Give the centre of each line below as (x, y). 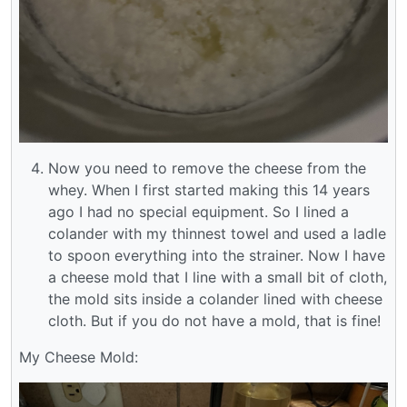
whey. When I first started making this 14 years (209, 190)
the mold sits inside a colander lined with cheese (215, 299)
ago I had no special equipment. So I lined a (199, 212)
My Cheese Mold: (79, 357)
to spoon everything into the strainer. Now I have (217, 256)
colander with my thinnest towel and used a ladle (217, 234)
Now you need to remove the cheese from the (207, 169)
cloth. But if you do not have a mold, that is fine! (214, 321)
